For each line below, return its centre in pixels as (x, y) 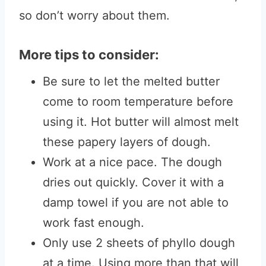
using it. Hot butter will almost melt (141, 122)
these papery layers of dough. (129, 142)
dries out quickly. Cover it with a (133, 182)
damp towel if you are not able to (136, 202)
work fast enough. (94, 223)
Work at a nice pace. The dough (132, 162)
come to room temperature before (138, 102)
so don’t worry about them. (96, 15)
